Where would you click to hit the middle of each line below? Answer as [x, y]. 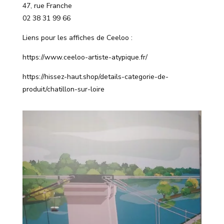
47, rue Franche [47, 6]
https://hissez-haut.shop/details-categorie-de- [95, 77]
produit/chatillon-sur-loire [63, 89]
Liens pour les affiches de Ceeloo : [77, 38]
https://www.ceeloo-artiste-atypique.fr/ [85, 57]
